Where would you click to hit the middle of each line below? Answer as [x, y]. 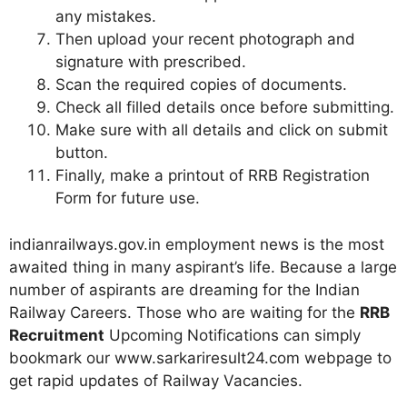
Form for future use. [128, 198]
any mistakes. [106, 16]
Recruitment [57, 335]
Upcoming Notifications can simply [233, 335]
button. [82, 153]
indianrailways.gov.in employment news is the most [197, 244]
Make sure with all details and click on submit [222, 130]
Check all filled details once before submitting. [225, 107]
